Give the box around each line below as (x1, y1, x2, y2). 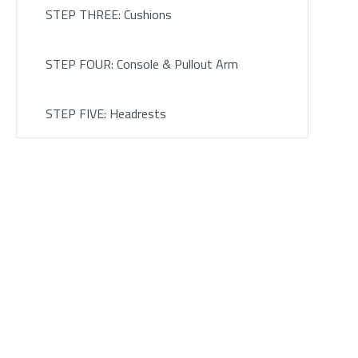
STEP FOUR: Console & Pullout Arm (45, 54, 238, 74)
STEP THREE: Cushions (45, 5, 172, 25)
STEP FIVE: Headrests (45, 104, 166, 124)
